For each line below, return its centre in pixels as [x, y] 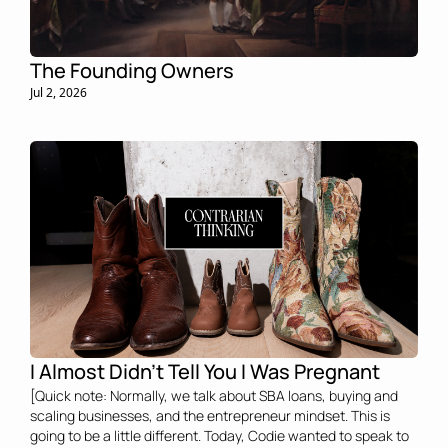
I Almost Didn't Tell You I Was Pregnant [207, 371]
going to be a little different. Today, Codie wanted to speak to [219, 435]
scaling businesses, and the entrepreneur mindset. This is [210, 415]
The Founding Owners [134, 70]
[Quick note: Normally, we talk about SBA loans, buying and [214, 395]
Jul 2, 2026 [58, 92]
